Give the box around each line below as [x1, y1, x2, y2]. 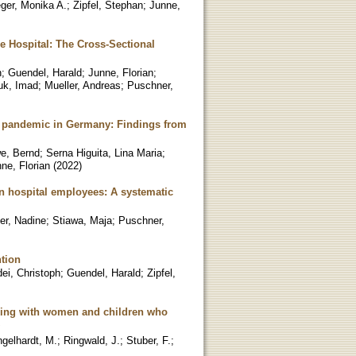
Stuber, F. [126, 334, 171, 346]
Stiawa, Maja [52, 214, 112, 226]
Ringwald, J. [64, 334, 120, 346]
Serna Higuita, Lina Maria [46, 146, 162, 159]
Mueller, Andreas [44, 79, 121, 91]
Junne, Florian [88, 66, 153, 79]
